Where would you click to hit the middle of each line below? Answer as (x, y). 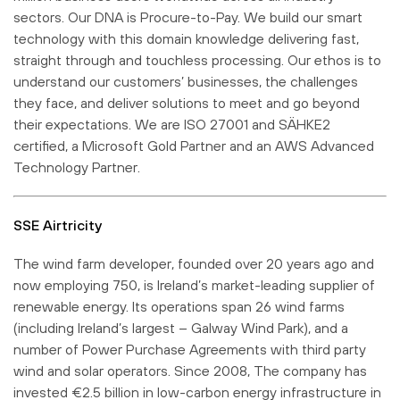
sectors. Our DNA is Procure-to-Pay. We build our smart (188, 17)
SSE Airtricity (58, 225)
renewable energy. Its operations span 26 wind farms (179, 306)
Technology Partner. (77, 167)
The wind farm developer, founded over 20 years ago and (194, 263)
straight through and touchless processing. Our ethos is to (197, 59)
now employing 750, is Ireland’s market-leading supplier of (194, 284)
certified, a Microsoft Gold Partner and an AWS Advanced (194, 145)
